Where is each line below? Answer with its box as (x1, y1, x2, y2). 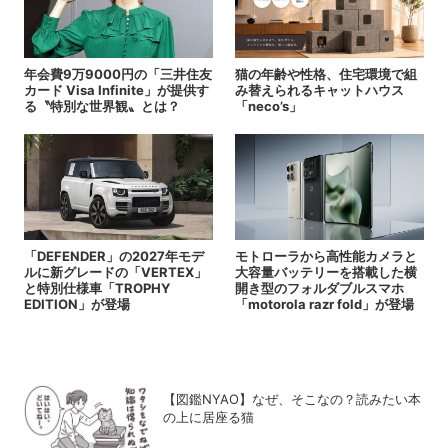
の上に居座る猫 (163, 409, 255, 426)
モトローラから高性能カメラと (234, 248, 417, 265)
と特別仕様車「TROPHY (23, 280, 170, 297)
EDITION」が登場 (23, 296, 130, 313)
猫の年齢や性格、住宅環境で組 (234, 66, 417, 83)
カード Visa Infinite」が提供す (23, 82, 209, 99)
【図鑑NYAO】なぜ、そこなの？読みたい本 (163, 391, 422, 408)
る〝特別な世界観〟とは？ (23, 98, 180, 115)
